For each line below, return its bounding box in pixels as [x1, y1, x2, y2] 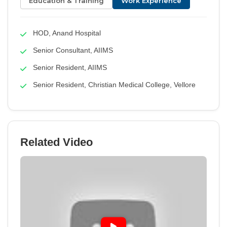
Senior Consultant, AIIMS [33, 46, 113, 55]
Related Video [20, 136, 93, 149]
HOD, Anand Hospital [33, 29, 101, 37]
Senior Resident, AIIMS [33, 63, 107, 72]
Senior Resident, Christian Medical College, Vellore [33, 81, 196, 89]
